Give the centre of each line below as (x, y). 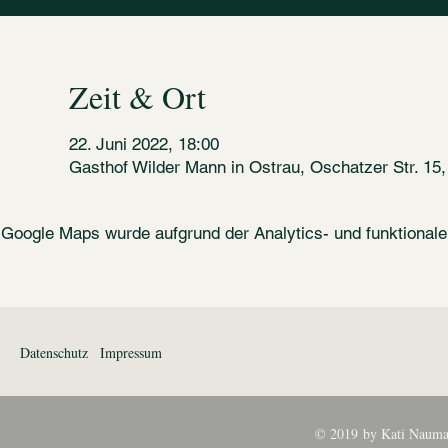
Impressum (131, 352)
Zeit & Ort (137, 96)
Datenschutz (54, 352)
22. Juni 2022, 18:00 (143, 143)
